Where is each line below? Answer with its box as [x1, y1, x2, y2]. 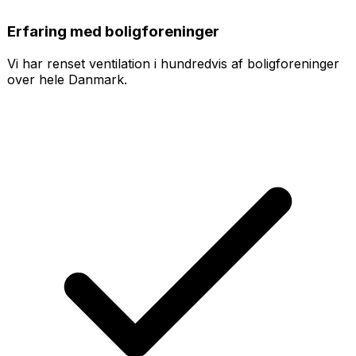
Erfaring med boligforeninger [7, 21, 219, 41]
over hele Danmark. [7, 71, 127, 87]
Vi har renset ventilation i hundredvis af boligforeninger [7, 55, 339, 72]
